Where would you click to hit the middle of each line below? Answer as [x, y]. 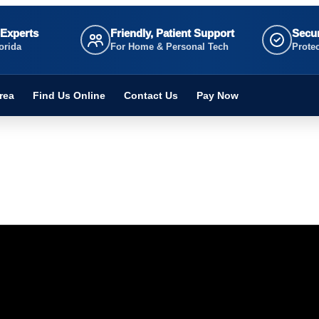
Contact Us [151, 95]
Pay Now [218, 95]
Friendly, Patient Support [173, 33]
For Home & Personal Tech [170, 47]
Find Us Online [69, 95]
